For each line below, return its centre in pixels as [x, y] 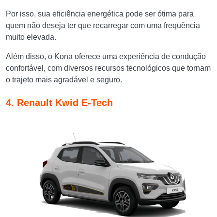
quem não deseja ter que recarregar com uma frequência [103, 25]
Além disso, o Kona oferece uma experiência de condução [106, 56]
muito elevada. [32, 37]
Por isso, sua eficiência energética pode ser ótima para [100, 14]
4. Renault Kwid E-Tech [59, 103]
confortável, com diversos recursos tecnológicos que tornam [108, 68]
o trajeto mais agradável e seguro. [64, 80]
